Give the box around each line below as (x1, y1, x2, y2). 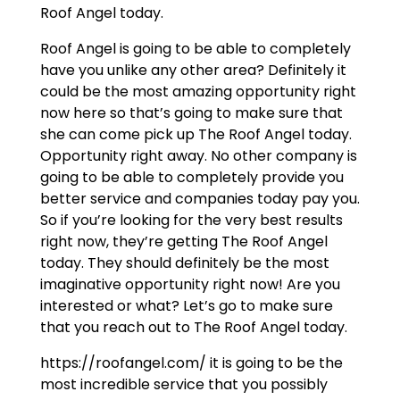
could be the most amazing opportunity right (39, 81, 356, 103)
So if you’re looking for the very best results (39, 210, 343, 231)
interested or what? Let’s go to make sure (39, 296, 333, 317)
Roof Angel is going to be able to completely (39, 38, 351, 60)
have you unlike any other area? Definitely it (39, 60, 346, 81)
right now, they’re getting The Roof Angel (39, 231, 328, 253)
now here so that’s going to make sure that (39, 103, 343, 124)
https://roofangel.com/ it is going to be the (39, 353, 343, 374)
